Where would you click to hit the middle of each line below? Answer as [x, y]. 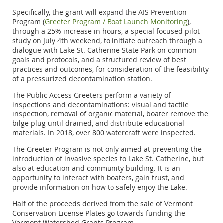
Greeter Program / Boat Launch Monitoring [116, 22]
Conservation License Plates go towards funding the [99, 213]
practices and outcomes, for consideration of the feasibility [111, 69]
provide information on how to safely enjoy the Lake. [100, 187]
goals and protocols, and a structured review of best [99, 60]
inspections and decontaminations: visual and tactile [101, 105]
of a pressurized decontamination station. [82, 79]
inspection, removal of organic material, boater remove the [110, 114]
